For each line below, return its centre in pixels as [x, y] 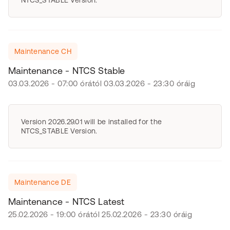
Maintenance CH [43, 51]
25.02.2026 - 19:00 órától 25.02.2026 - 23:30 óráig [100, 214]
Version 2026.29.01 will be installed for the [92, 122]
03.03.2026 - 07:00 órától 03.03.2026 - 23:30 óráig [102, 83]
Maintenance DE [43, 182]
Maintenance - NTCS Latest [66, 202]
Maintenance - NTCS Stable [67, 71]
